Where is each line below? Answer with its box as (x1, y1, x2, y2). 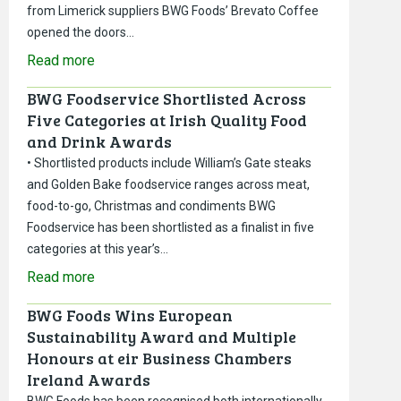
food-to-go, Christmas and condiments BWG (27, 198, 276, 213)
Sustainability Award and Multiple (27, 325, 296, 347)
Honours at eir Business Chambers (27, 346, 292, 369)
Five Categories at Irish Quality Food (27, 108, 307, 131)
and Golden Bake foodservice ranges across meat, (27, 176, 310, 192)
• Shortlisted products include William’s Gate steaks (27, 155, 311, 170)
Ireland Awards (27, 368, 150, 390)
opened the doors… (27, 24, 134, 39)
